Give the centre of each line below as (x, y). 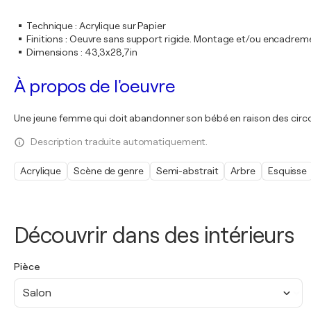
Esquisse (287, 171)
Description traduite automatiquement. (119, 142)
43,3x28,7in (111, 52)
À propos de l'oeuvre (94, 86)
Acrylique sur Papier (122, 26)
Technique (50, 26)
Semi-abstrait (187, 171)
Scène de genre (109, 171)
